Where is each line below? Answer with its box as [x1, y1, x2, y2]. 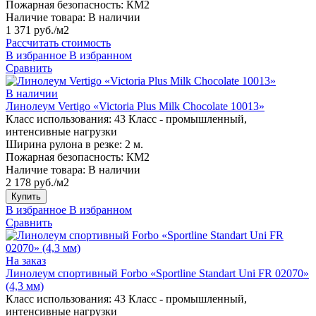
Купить [11, 191, 41, 202]
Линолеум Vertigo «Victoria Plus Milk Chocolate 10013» [6, 100, 265, 113]
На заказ [6, 255, 46, 267]
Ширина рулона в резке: [6, 138, 122, 151]
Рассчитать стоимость [6, 37, 111, 49]
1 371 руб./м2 [6, 24, 69, 37]
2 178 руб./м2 [6, 176, 69, 189]
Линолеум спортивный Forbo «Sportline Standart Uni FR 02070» [6, 267, 309, 280]
